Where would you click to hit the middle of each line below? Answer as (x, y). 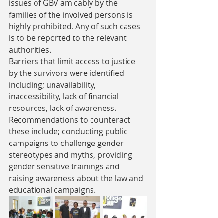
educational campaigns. (52, 190)
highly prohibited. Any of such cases (75, 26)
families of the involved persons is (72, 15)
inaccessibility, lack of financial (65, 96)
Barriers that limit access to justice (73, 61)
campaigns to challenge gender (67, 143)
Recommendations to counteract (71, 120)
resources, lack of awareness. (64, 108)
